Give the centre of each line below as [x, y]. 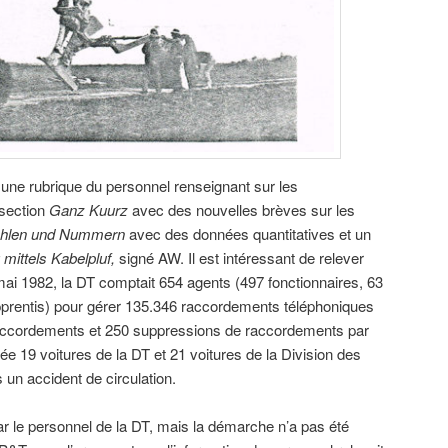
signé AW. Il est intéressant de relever [239, 257]
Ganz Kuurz [88, 209]
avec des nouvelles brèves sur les [241, 209]
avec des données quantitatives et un [248, 233]
